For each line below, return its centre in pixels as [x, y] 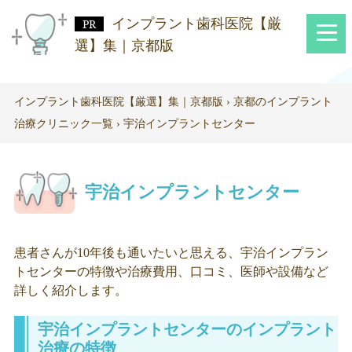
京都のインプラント [283, 102]
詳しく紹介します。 [71, 290]
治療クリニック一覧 [64, 124]
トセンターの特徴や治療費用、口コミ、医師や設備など [171, 271]
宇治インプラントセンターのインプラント [187, 329]
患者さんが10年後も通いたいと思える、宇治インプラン [171, 253]
